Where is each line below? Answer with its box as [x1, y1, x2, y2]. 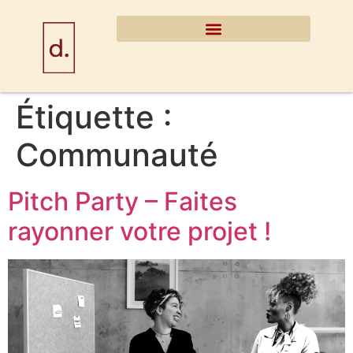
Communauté [16, 136, 218, 175]
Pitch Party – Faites [8, 186, 237, 217]
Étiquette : [16, 98, 172, 137]
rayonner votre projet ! [8, 216, 271, 247]
